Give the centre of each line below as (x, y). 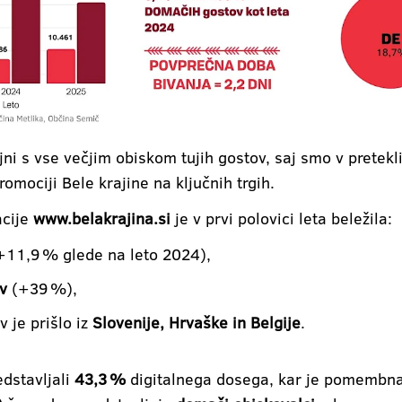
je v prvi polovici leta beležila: (281, 218)
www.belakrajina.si (102, 218)
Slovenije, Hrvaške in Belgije (197, 322)
